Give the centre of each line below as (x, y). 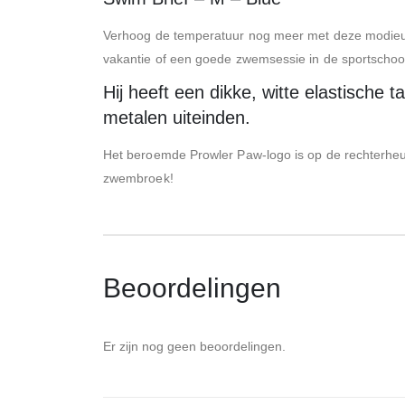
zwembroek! (138, 179)
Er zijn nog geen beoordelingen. (194, 346)
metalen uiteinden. (177, 118)
